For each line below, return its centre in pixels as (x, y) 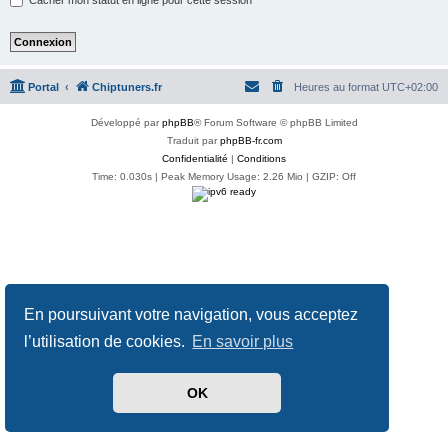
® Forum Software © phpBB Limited (275, 123)
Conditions (261, 159)
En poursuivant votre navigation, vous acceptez (191, 314)
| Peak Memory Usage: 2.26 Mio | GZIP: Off (254, 177)
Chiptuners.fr (127, 87)
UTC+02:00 (410, 87)
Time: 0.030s (122, 177)
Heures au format (338, 87)
